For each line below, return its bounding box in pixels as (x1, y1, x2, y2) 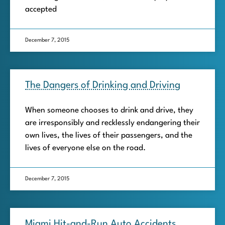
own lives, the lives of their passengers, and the (25, 132, 192, 140)
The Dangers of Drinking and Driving (25, 80, 180, 91)
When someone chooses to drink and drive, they (25, 106, 193, 115)
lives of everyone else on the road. (25, 144, 146, 153)
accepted (25, 6, 57, 14)
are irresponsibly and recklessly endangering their (25, 119, 200, 128)
